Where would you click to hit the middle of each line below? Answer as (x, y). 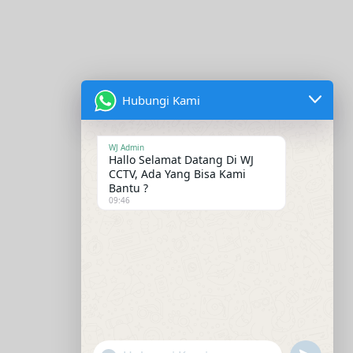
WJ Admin (126, 147)
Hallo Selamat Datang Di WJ (181, 160)
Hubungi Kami (161, 100)
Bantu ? (128, 188)
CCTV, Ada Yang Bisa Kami (177, 174)
